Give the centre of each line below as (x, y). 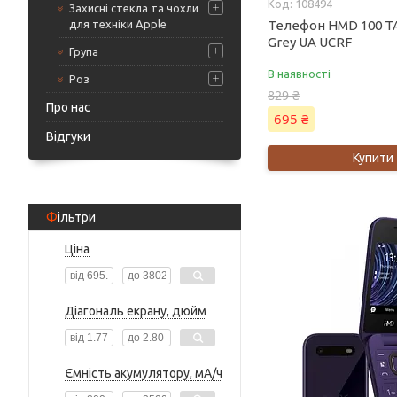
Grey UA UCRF (310, 42)
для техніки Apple (118, 24)
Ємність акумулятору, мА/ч (144, 373)
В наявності (300, 74)
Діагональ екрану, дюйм (136, 311)
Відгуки (68, 136)
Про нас (68, 107)
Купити (373, 158)
